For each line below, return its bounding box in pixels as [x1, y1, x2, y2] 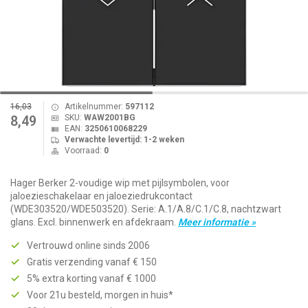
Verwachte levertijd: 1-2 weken [64, 135, 184, 144]
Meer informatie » [178, 217, 256, 228]
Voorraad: [64, 146, 104, 155]
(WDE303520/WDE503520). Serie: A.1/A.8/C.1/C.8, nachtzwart [10, 203, 281, 214]
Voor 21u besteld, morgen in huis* [27, 289, 173, 300]
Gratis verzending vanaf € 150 [27, 256, 157, 267]
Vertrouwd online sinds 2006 [27, 240, 150, 251]
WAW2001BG [83, 113, 135, 122]
